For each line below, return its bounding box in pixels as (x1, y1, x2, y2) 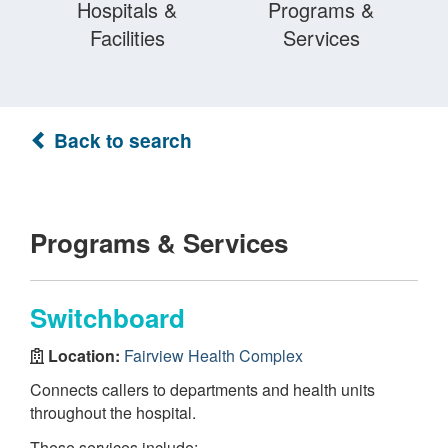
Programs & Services (30, 224, 288, 261)
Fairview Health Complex (124, 343, 303, 367)
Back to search (49, 126, 192, 154)
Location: (44, 343, 124, 367)
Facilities (89, 23, 165, 52)
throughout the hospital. (30, 401, 196, 424)
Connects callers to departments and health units (30, 378, 375, 401)
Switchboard (30, 299, 185, 336)
